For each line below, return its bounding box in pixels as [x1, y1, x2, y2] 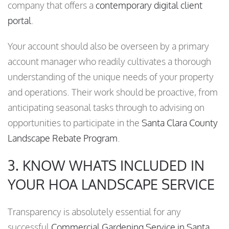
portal [8, 15, 31, 27]
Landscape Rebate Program [8, 132, 118, 144]
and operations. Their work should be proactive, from [8, 86, 218, 98]
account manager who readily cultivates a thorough [8, 56, 211, 67]
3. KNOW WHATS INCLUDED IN [8, 156, 204, 174]
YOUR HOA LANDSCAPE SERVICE [8, 175, 215, 193]
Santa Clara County [142, 117, 218, 129]
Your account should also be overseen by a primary [8, 40, 209, 52]
